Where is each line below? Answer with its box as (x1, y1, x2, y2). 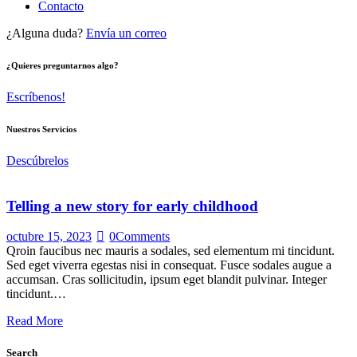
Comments (116, 229, 171, 244)
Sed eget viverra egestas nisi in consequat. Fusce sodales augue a (6, 258, 331, 273)
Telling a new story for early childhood (6, 197, 258, 214)
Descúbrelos (6, 153, 69, 167)
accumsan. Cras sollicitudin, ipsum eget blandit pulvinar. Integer (6, 273, 327, 287)
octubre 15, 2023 (6, 229, 92, 244)
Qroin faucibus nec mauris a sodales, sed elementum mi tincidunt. (6, 244, 335, 258)
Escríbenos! (6, 89, 65, 104)
